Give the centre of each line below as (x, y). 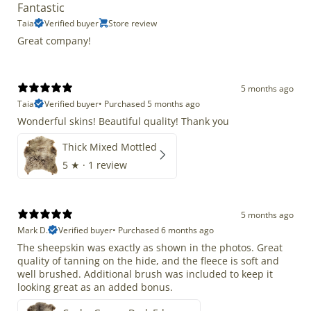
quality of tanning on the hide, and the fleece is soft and (148, 260)
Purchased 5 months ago (152, 103)
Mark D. (33, 230)
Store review (133, 23)
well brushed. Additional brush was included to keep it (145, 274)
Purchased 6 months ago (166, 230)
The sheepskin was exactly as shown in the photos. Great (150, 247)
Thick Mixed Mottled (110, 146)
